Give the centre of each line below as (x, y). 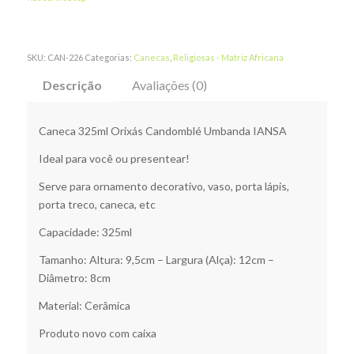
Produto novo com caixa (97, 333)
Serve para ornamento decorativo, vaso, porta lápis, (164, 186)
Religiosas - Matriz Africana (228, 57)
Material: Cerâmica (84, 305)
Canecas (151, 57)
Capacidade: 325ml (85, 232)
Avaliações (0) (169, 85)
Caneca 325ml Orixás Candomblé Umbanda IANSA (162, 131)
